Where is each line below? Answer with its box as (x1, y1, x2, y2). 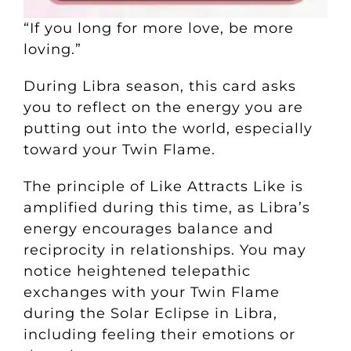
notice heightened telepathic (23, 262, 251, 280)
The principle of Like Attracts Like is (23, 178, 303, 196)
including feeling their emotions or (23, 326, 295, 344)
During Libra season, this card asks (23, 78, 296, 96)
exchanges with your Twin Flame (23, 284, 280, 302)
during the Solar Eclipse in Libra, (23, 305, 277, 323)
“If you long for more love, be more (23, 20, 294, 38)
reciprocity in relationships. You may (23, 241, 306, 259)
